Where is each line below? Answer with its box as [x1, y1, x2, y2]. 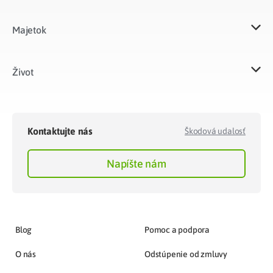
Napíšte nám [107, 157, 166, 170]
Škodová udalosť [185, 126, 246, 136]
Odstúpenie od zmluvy [144, 249, 227, 260]
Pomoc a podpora [144, 225, 210, 235]
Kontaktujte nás [27, 126, 93, 137]
